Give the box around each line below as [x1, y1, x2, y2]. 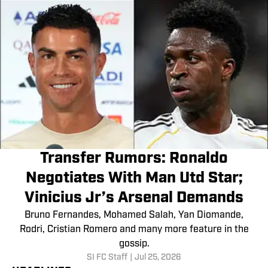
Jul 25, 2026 [135, 253, 181, 263]
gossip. [118, 239, 150, 249]
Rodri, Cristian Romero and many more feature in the [19, 225, 249, 235]
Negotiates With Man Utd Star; [25, 170, 243, 187]
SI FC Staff [87, 253, 127, 263]
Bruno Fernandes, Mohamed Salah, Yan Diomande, [25, 211, 243, 221]
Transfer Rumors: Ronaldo [40, 151, 228, 167]
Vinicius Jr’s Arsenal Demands [25, 190, 243, 207]
